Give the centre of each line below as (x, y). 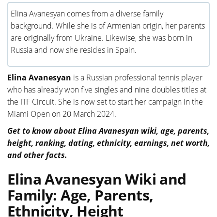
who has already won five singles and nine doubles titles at (107, 90)
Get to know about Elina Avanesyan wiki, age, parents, (108, 131)
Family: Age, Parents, (80, 195)
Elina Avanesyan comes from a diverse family (87, 14)
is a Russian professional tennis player (137, 77)
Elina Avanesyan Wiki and (97, 179)
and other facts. (37, 155)
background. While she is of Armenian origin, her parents (108, 26)
